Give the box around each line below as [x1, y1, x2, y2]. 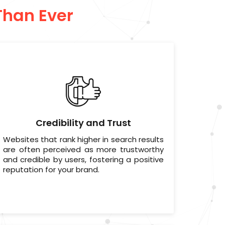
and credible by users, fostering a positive [3, 154, 164, 165]
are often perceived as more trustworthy [3, 144, 164, 155]
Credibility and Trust [35, 117, 131, 130]
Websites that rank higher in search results [3, 134, 164, 145]
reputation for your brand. [3, 164, 99, 175]
